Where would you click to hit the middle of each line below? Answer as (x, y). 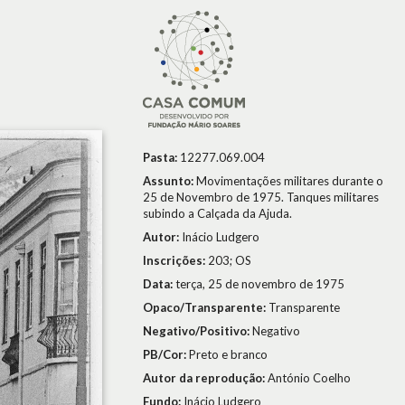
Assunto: (170, 181)
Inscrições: (175, 260)
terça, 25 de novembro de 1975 (260, 284)
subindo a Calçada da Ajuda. (217, 213)
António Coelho (309, 378)
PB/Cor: (166, 354)
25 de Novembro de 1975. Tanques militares (261, 197)
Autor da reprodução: (205, 378)
